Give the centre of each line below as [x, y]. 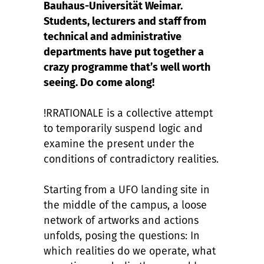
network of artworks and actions [121, 220]
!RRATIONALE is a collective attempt [128, 113]
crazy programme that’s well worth [127, 67]
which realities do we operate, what [130, 251]
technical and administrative [113, 36]
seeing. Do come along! [99, 82]
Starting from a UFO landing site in [127, 189]
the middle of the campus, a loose [125, 205]
